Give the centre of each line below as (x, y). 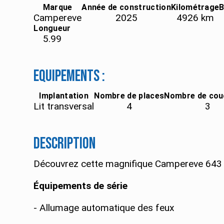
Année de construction (126, 7)
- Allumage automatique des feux (104, 208)
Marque (57, 7)
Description (65, 144)
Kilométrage (195, 7)
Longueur (52, 28)
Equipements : (69, 76)
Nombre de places (129, 96)
